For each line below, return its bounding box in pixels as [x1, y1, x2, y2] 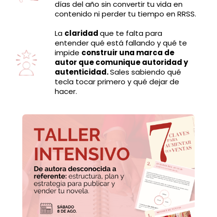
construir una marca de [81, 47, 174, 58]
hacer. [55, 86, 77, 96]
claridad [64, 28, 100, 38]
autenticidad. [55, 67, 110, 77]
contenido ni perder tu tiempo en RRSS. [55, 9, 196, 19]
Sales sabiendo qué [110, 67, 181, 77]
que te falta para [100, 28, 162, 38]
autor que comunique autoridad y [55, 57, 188, 67]
